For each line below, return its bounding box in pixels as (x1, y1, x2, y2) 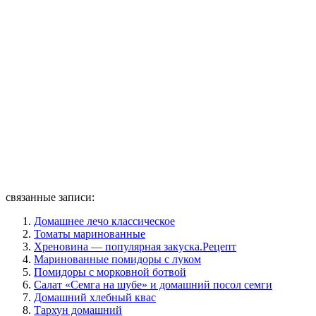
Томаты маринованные (34, 227, 145, 240)
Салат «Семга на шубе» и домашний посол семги (34, 278, 272, 291)
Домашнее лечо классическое (34, 214, 175, 227)
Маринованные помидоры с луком (34, 253, 201, 265)
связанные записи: (6, 190, 95, 203)
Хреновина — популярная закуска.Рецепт (34, 240, 236, 253)
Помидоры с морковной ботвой (34, 265, 186, 278)
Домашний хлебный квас (34, 291, 156, 303)
